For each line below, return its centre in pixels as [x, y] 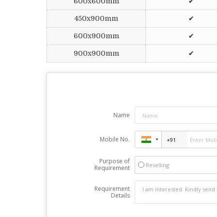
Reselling [157, 165]
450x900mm [96, 18]
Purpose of [114, 161]
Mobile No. [115, 139]
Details [120, 195]
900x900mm [96, 53]
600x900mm [96, 36]
